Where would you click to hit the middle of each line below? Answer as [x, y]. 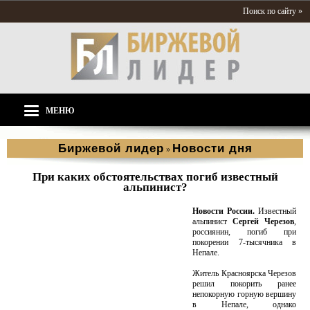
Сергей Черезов [261, 221]
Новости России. [225, 211]
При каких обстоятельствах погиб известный [155, 177]
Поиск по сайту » [273, 11]
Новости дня [212, 148]
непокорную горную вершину [244, 294]
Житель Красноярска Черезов [244, 273]
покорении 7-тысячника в [244, 242]
